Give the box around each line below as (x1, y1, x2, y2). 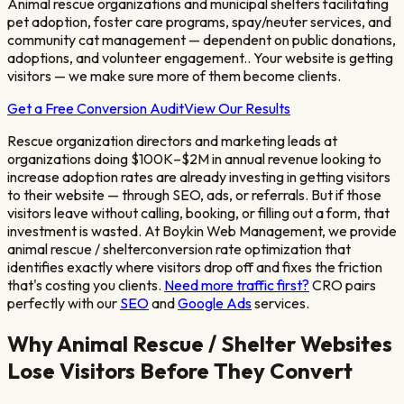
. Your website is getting (247, 48, 393, 67)
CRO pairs (312, 275, 376, 294)
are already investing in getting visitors (156, 167, 390, 186)
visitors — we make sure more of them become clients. (7, 66, 341, 85)
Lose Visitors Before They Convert (7, 356, 353, 384)
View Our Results (184, 98, 290, 117)
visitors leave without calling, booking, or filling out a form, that (7, 203, 390, 222)
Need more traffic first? (164, 275, 309, 294)
